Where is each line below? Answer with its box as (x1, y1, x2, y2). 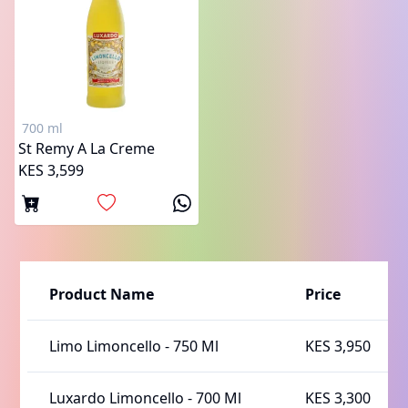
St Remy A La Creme (18, 138, 155, 159)
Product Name (49, 284, 155, 305)
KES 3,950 (305, 336, 372, 357)
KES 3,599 (18, 160, 84, 181)
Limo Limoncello (49, 336, 162, 357)
